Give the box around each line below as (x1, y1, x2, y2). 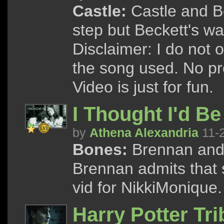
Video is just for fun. (72, 78, 213, 96)
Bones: (72, 140, 127, 158)
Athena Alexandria (89, 125, 198, 139)
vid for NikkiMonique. (72, 178, 222, 196)
